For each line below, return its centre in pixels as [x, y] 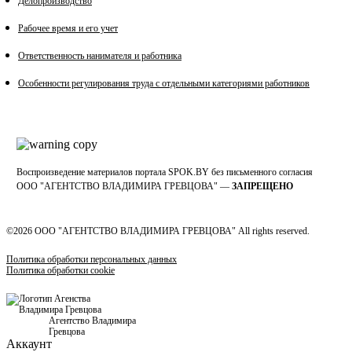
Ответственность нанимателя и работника [100, 56]
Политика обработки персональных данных [92, 260]
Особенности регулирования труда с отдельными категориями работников [164, 84]
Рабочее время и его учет [68, 29]
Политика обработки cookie [60, 271]
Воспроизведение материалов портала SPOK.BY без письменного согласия [165, 172]
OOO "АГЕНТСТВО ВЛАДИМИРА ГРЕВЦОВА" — [124, 187]
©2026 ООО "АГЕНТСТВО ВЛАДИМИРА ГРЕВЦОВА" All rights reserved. [158, 231]
